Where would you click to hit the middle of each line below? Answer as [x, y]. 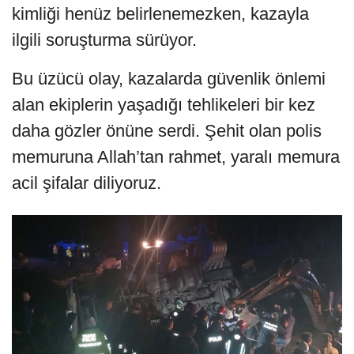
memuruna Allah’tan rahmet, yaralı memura [176, 157]
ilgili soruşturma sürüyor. [104, 40]
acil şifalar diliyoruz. [87, 183]
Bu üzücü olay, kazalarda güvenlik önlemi [169, 79]
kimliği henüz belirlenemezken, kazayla [160, 14]
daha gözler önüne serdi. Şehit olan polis [167, 131]
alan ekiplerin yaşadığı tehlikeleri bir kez [164, 105]
